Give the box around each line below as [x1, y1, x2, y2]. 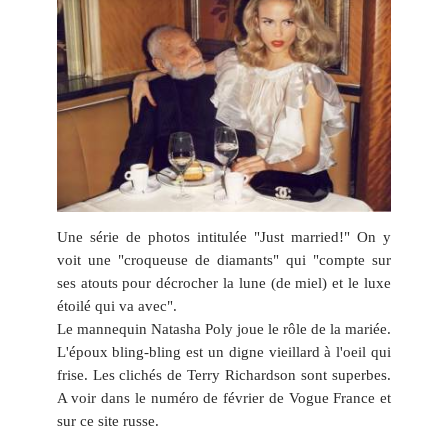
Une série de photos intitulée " [56, 229, 260, 246]
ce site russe [79, 413, 155, 430]
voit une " [56, 252, 124, 269]
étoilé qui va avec [56, 298, 167, 315]
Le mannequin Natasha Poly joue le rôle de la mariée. [56, 321, 391, 338]
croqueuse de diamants [123, 252, 273, 269]
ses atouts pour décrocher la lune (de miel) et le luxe [56, 275, 391, 292]
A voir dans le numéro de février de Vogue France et [56, 390, 391, 407]
